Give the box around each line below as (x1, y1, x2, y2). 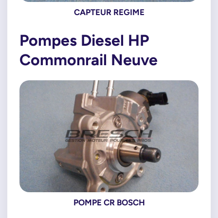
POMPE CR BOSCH (73, 197, 145, 207)
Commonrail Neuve (19, 50, 158, 69)
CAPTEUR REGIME (73, 7, 145, 17)
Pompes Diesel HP (19, 31, 149, 49)
